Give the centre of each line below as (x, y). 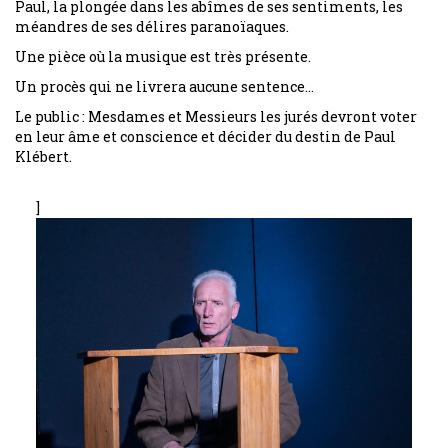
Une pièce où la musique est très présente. (163, 57)
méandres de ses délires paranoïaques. (152, 27)
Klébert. (43, 157)
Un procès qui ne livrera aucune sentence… (164, 87)
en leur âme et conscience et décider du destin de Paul (205, 137)
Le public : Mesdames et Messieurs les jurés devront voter (216, 117)
